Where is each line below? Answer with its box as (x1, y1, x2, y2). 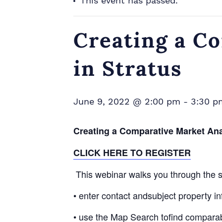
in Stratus (73, 55, 182, 82)
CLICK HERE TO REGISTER (73, 146, 191, 159)
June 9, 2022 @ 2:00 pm (73, 96, 180, 107)
